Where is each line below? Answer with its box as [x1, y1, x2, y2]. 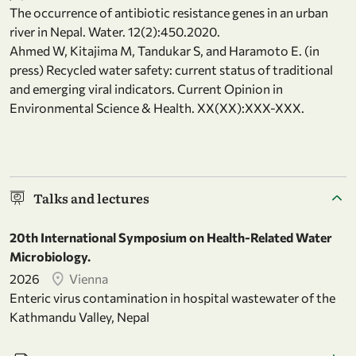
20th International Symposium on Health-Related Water [10, 229, 332, 245]
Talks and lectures [33, 188, 149, 207]
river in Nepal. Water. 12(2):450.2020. [10, 23, 220, 39]
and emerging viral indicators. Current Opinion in [10, 80, 283, 96]
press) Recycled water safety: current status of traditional [10, 61, 333, 77]
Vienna [69, 270, 109, 286]
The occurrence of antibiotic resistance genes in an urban [10, 4, 328, 20]
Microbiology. [10, 248, 91, 264]
